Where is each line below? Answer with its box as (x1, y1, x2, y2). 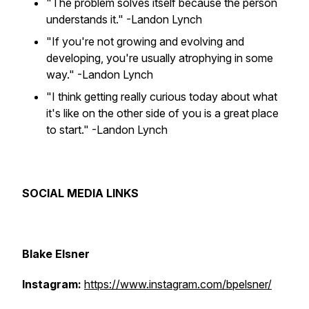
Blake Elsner (22, 247, 90, 261)
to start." (46, 123, 89, 137)
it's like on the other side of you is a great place (46, 106, 279, 120)
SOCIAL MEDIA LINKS (22, 186, 139, 200)
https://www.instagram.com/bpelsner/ (84, 277, 272, 291)
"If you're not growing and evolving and (46, 34, 244, 48)
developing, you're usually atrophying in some (46, 51, 273, 65)
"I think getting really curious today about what (46, 90, 277, 103)
